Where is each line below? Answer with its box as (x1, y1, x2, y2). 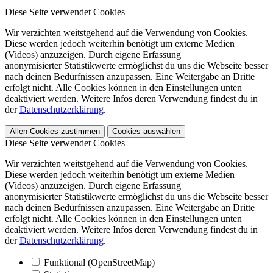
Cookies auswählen (112, 127, 180, 136)
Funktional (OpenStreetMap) (44, 257, 155, 268)
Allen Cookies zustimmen (10, 127, 100, 136)
